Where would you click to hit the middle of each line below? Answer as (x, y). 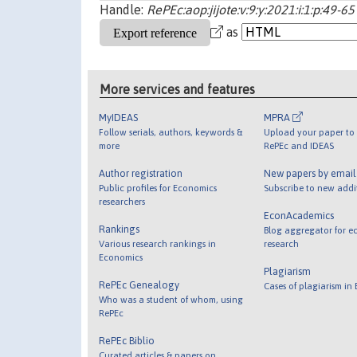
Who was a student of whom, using (171, 299)
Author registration (141, 173)
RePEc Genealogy (139, 284)
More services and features (178, 89)
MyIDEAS (119, 117)
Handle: (123, 10)
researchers (122, 201)
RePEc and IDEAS (298, 145)
